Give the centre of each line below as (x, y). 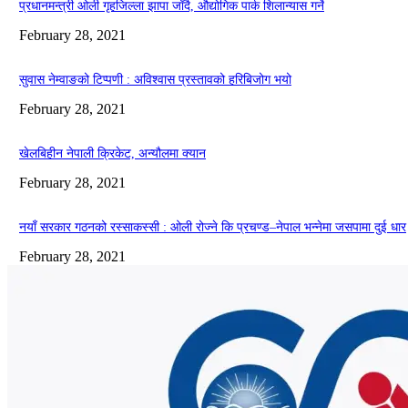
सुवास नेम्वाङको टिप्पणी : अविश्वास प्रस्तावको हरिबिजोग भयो (155, 80)
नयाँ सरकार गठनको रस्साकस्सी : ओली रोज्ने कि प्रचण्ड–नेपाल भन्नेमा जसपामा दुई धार (213, 228)
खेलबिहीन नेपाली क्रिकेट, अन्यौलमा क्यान (112, 154)
